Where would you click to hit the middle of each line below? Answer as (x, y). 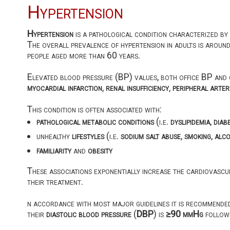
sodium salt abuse (150, 136)
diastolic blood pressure (89, 214)
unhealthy (54, 136)
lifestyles (88, 136)
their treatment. (55, 182)
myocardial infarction (64, 87)
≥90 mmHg (184, 214)
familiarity (54, 150)
